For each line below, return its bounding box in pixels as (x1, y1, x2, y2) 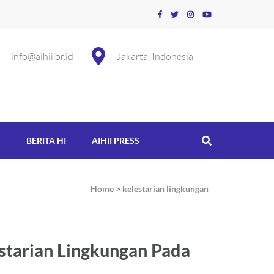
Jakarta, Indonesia (117, 50, 193, 62)
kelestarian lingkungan (122, 183, 209, 194)
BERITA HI (26, 135, 66, 146)
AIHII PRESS (92, 135, 139, 146)
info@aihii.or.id (10, 50, 73, 62)
